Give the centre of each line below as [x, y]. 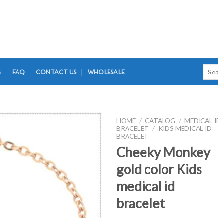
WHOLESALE [106, 72]
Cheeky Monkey [163, 152]
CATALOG [160, 121]
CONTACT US [56, 72]
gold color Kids [159, 169]
